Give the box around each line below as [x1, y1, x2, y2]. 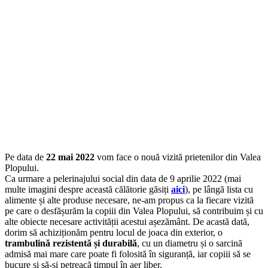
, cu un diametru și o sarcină [137, 237, 242, 248]
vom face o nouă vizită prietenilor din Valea [95, 151, 261, 162]
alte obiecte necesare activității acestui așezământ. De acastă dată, [5, 216, 249, 227]
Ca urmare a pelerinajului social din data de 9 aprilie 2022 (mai [5, 173, 241, 184]
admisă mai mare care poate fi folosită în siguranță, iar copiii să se [5, 248, 251, 259]
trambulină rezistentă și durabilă [5, 237, 137, 248]
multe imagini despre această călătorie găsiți [5, 184, 171, 194]
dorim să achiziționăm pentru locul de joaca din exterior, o [5, 227, 223, 237]
